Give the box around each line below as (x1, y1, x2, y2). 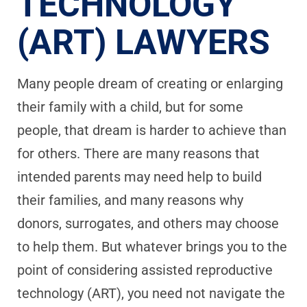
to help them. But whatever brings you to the (17, 238, 287, 255)
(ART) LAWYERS (17, 23, 270, 62)
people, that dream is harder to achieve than (17, 122, 286, 138)
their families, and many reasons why (17, 192, 243, 208)
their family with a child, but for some (17, 99, 243, 115)
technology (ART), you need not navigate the (17, 285, 285, 302)
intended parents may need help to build (17, 169, 262, 185)
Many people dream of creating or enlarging (17, 75, 283, 92)
